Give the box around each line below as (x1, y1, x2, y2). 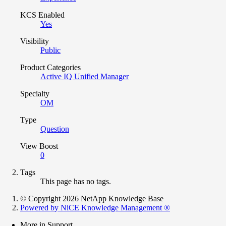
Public (40, 45, 61, 54)
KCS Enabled (20, 10, 65, 19)
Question (40, 124, 69, 133)
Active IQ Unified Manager (40, 72, 129, 81)
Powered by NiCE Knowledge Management (20, 203, 164, 212)
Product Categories (20, 63, 81, 72)
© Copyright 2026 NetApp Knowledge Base (20, 194, 163, 203)
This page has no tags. (40, 177, 111, 186)
